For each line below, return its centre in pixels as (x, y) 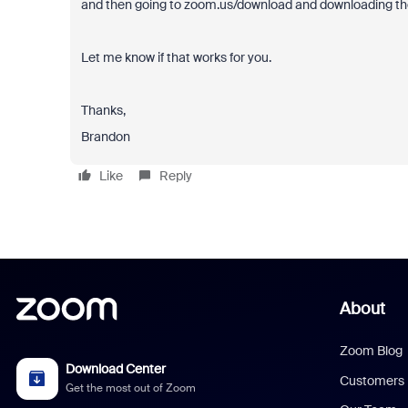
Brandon (105, 137)
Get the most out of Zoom (131, 388)
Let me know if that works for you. (177, 57)
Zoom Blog (372, 351)
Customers (372, 380)
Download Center (116, 369)
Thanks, (103, 110)
